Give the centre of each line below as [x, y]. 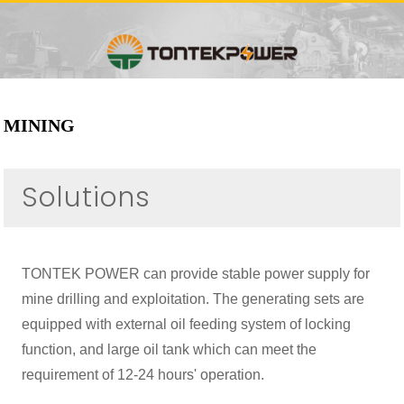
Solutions [87, 198]
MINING [40, 126]
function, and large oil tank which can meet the [170, 350]
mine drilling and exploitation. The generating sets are [193, 299]
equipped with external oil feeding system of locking [187, 325]
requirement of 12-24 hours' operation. [143, 375]
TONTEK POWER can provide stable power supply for [196, 274]
